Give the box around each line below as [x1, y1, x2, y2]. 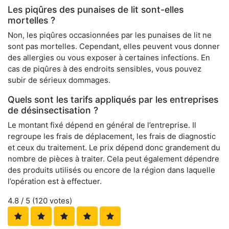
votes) [48, 196, 72, 206]
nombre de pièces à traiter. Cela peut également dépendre [8, 154, 219, 164]
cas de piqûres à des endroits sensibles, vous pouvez [8, 64, 201, 74]
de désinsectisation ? [8, 105, 98, 116]
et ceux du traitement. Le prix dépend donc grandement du [8, 143, 220, 153]
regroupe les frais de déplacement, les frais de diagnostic [8, 131, 216, 142]
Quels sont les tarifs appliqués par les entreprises [8, 94, 218, 105]
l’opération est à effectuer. [8, 176, 102, 187]
